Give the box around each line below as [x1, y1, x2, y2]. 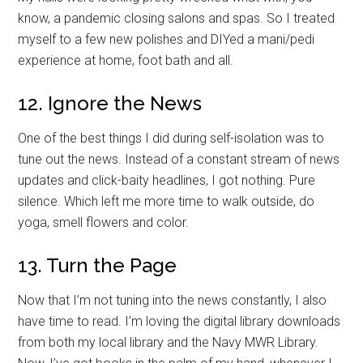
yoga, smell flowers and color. [18, 214, 190, 230]
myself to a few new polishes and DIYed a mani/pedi [18, 31, 315, 47]
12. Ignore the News [18, 91, 203, 115]
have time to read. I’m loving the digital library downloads [18, 313, 341, 329]
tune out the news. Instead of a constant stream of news [18, 151, 340, 167]
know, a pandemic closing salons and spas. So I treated [18, 10, 335, 26]
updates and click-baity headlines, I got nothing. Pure [18, 172, 316, 188]
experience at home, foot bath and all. [18, 52, 234, 68]
